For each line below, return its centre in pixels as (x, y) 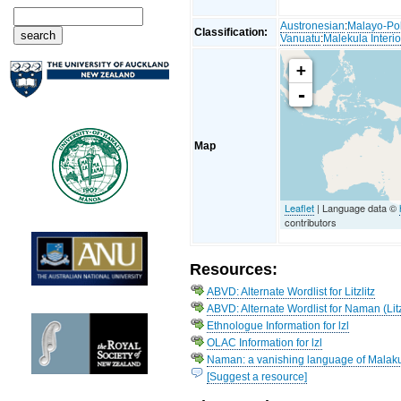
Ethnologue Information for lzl (278, 325)
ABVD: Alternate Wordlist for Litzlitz (291, 291)
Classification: (233, 32)
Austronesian (313, 26)
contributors (311, 222)
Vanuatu (301, 38)
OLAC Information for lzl (265, 342)
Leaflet (300, 207)
